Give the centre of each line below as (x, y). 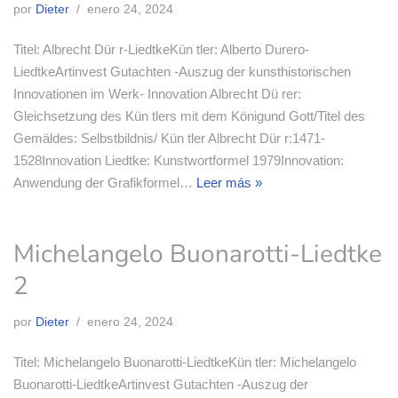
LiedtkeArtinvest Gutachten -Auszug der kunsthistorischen (182, 71)
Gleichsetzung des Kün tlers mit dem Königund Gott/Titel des (189, 115)
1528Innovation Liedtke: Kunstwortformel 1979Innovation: (179, 160)
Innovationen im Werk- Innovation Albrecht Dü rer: (157, 93)
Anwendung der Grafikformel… (105, 182)
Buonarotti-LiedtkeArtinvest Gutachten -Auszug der (161, 384)
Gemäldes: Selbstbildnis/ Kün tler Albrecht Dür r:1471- (169, 138)
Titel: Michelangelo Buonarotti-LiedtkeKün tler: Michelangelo (185, 362)
